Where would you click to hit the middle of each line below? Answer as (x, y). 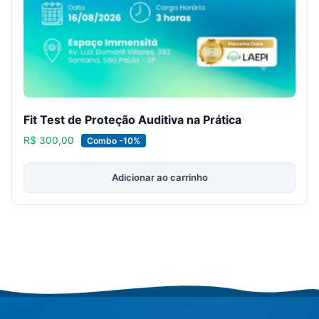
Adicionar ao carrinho (159, 178)
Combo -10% (114, 141)
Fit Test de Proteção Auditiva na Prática (132, 120)
